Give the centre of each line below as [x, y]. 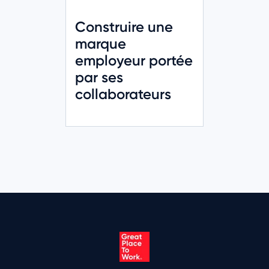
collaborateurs [123, 94]
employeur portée [134, 60]
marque [101, 43]
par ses [99, 77]
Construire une [124, 26]
